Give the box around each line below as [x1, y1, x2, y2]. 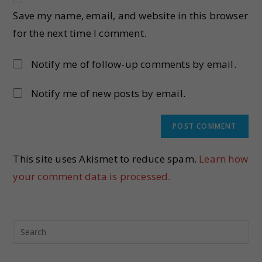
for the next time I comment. [13, 26, 147, 40]
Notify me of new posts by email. [30, 86, 186, 100]
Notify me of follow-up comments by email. [30, 57, 236, 71]
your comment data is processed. [13, 169, 171, 183]
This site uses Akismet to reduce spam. [13, 151, 199, 166]
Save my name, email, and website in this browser [13, 8, 249, 22]
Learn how [199, 151, 249, 166]
